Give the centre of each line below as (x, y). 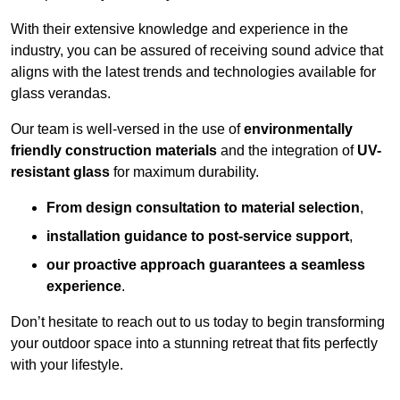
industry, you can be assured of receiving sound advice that (197, 51)
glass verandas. (61, 94)
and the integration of (287, 151)
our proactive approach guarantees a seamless (206, 265)
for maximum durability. (184, 172)
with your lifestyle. (67, 365)
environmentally (298, 129)
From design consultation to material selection (203, 208)
